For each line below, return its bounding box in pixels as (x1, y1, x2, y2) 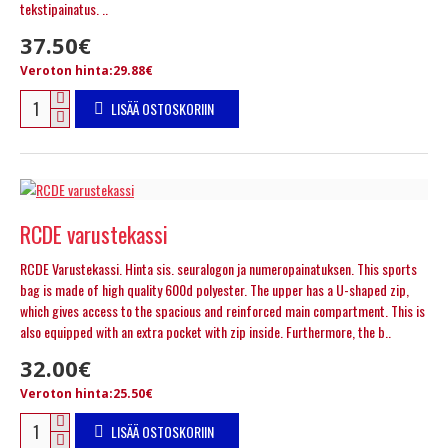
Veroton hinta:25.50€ (20, 384, 153, 402)
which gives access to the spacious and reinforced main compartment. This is (20, 299, 425, 321)
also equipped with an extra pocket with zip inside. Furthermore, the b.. (20, 320, 391, 342)
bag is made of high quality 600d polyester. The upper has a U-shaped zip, (20, 278, 409, 300)
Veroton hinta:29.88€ (20, 61, 153, 79)
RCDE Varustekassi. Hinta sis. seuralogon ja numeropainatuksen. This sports (20, 257, 417, 279)
